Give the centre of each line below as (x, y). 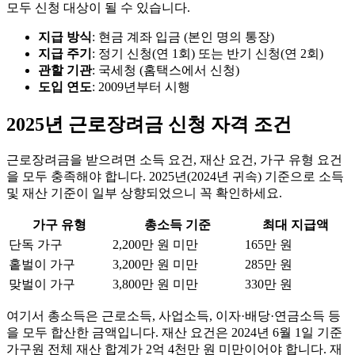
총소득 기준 (177, 225)
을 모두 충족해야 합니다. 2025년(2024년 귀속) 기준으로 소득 (175, 177)
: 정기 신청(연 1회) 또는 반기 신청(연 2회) (208, 53)
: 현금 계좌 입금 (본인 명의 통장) (183, 36)
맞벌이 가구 (42, 284)
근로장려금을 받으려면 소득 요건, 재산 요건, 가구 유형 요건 (174, 160)
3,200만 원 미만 (155, 265)
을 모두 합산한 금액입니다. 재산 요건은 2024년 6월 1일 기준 (174, 333)
